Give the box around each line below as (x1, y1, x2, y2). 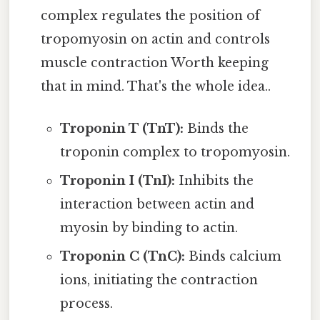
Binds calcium (184, 249, 281, 265)
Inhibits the (174, 173, 254, 189)
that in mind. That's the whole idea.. (41, 78, 271, 94)
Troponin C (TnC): (59, 249, 185, 265)
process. (59, 296, 113, 312)
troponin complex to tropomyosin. (59, 144, 290, 161)
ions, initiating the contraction (59, 272, 258, 289)
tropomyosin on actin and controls (41, 31, 271, 47)
